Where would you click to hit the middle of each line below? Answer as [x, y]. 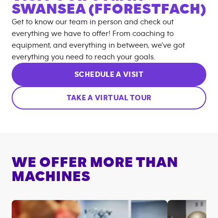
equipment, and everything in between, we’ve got [98, 45]
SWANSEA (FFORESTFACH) [109, 9]
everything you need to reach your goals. [83, 57]
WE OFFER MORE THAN [95, 163]
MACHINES [51, 177]
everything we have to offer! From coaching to [93, 34]
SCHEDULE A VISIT [109, 74]
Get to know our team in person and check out [93, 22]
